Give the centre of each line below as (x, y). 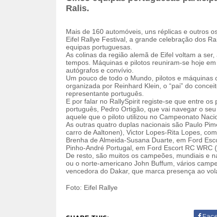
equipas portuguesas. (99, 47)
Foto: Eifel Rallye (92, 187)
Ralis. (77, 8)
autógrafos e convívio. (100, 70)
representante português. (105, 93)
